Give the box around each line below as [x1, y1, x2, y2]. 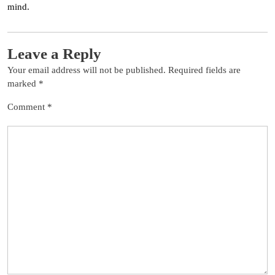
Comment [7, 101, 47, 112]
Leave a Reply [7, 45, 101, 62]
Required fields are [168, 64, 241, 75]
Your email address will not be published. [7, 64, 166, 75]
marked [7, 78, 39, 88]
